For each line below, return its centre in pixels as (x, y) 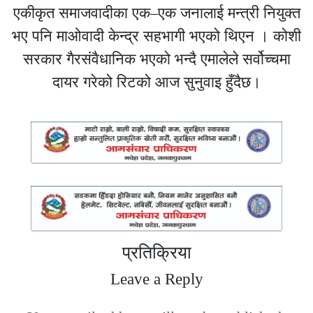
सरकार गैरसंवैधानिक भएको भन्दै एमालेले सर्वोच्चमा (156, 59)
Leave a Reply (156, 278)
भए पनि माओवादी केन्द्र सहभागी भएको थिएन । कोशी (156, 36)
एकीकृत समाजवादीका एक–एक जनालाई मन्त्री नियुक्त (156, 13)
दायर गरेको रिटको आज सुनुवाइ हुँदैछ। (156, 82)
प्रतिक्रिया (156, 252)
